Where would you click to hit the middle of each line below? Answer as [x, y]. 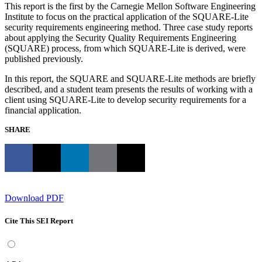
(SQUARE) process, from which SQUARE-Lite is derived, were [125, 48]
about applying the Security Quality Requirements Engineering [120, 37]
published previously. [45, 58]
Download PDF [34, 198]
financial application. [43, 110]
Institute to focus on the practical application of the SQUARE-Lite [127, 16]
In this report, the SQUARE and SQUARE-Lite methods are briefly [130, 78]
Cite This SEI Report [39, 221]
